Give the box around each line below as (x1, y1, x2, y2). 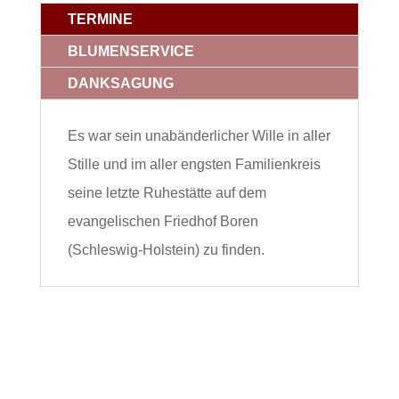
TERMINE (67, 11, 133, 27)
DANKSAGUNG (67, 75, 174, 91)
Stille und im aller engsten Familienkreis (67, 156, 321, 172)
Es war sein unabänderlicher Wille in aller (67, 127, 330, 143)
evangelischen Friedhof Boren (67, 213, 258, 229)
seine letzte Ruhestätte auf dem (67, 184, 266, 200)
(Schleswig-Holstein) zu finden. (67, 241, 265, 257)
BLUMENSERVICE (67, 43, 194, 59)
